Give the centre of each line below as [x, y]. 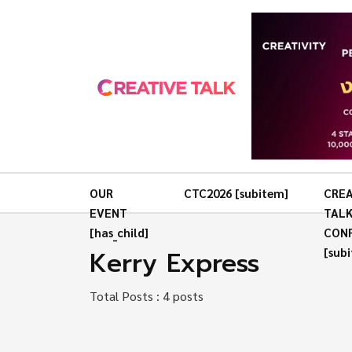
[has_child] [119, 233]
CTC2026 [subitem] [236, 193]
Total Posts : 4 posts [147, 295]
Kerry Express [174, 264]
